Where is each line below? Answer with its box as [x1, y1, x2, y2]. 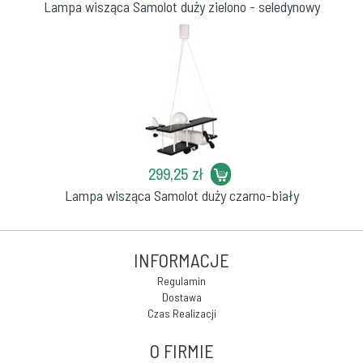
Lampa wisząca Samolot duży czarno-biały [64, 186, 299, 204]
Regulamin [157, 274, 206, 288]
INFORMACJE [134, 249, 229, 271]
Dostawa [161, 290, 202, 304]
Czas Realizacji [147, 306, 216, 320]
